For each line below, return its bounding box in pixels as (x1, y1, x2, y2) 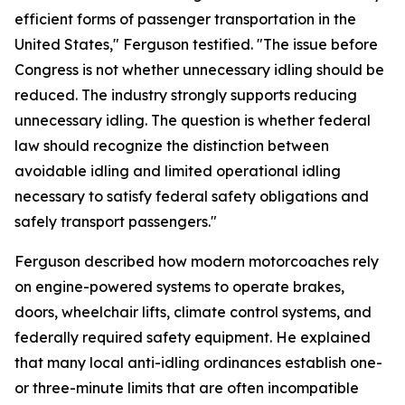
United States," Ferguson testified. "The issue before (14, 35, 378, 53)
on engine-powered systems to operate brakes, (14, 278, 344, 296)
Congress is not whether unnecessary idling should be (14, 61, 384, 79)
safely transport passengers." (14, 212, 217, 231)
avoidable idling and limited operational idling (14, 162, 341, 180)
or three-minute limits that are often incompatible (14, 379, 359, 397)
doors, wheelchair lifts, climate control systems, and (14, 303, 372, 321)
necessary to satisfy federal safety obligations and (14, 187, 369, 205)
